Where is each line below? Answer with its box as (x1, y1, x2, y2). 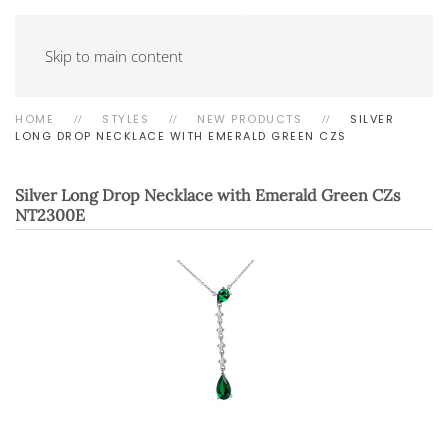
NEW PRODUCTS (197, 111, 302, 127)
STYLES (102, 111, 149, 127)
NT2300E (15, 205, 85, 225)
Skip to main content (45, 46, 183, 66)
